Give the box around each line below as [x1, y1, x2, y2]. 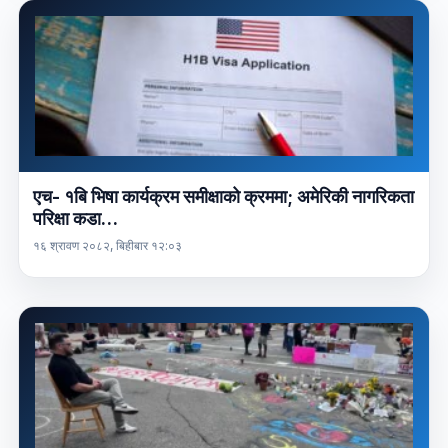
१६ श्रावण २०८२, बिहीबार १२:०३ [32, 238, 182, 254]
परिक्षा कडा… [32, 208, 118, 230]
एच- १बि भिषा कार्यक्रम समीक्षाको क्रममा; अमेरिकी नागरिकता [32, 186, 414, 208]
